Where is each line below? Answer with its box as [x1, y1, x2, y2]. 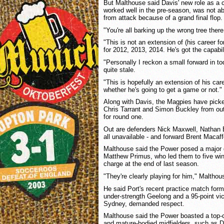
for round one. [103, 113, 143, 121]
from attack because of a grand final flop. [103, 14, 222, 22]
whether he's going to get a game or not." [103, 85, 222, 93]
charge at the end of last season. [103, 160, 199, 168]
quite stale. [103, 65, 135, 73]
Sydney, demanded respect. [103, 199, 184, 207]
